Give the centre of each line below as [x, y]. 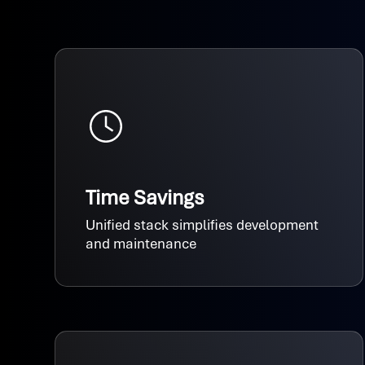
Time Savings [145, 198]
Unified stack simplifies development [202, 225]
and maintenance [141, 244]
